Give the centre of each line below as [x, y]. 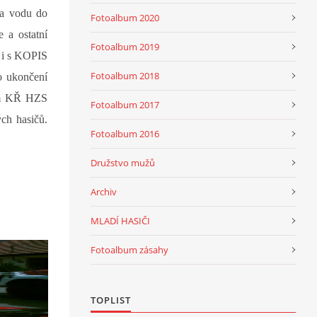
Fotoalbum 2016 [125, 133]
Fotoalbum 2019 [125, 46]
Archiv [104, 191]
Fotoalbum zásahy [129, 249]
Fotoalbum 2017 [125, 104]
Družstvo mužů [123, 162]
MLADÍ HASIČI [120, 220]
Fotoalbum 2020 [125, 17]
